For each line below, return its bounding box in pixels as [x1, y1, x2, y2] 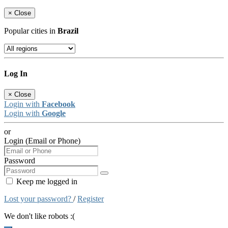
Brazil [58, 26, 78, 35]
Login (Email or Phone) [4, 136, 80, 146]
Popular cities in [4, 26, 58, 35]
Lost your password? [4, 194, 73, 204]
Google [42, 109, 66, 118]
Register [77, 194, 104, 204]
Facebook [42, 100, 75, 109]
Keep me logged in [14, 177, 77, 186]
